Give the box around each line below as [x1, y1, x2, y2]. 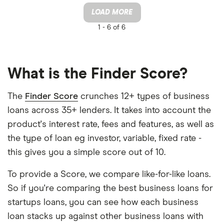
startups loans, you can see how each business [7, 198, 198, 207]
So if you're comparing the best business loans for [7, 184, 213, 193]
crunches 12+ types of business [78, 92, 209, 101]
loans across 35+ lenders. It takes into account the [7, 106, 211, 115]
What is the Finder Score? [7, 66, 187, 82]
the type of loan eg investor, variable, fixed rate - [7, 134, 201, 143]
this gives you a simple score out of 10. [7, 148, 165, 157]
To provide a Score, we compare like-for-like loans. [7, 170, 210, 179]
